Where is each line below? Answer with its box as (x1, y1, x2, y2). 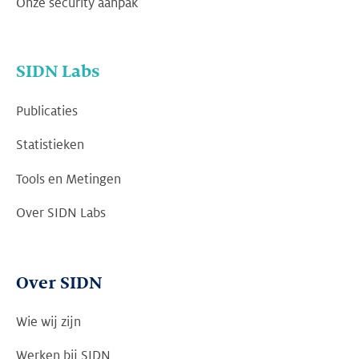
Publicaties (16, 104, 78, 119)
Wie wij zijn (16, 315, 81, 330)
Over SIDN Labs (16, 206, 106, 221)
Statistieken (16, 138, 84, 153)
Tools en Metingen (16, 172, 121, 188)
